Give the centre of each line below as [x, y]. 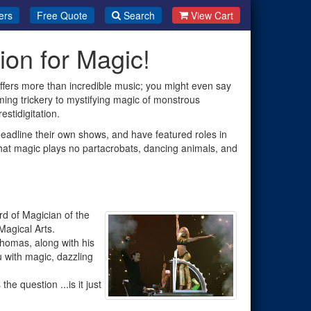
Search [139, 15]
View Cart [212, 15]
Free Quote [62, 15]
